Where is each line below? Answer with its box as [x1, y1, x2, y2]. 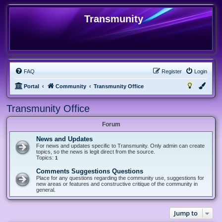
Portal [24, 83, 39, 89]
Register [162, 68, 182, 74]
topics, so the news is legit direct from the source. [36, 149, 155, 155]
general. [36, 187, 55, 193]
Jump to [174, 209, 198, 218]
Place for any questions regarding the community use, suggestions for [36, 175, 204, 181]
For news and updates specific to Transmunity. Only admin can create [36, 143, 205, 149]
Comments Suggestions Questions [36, 167, 143, 175]
